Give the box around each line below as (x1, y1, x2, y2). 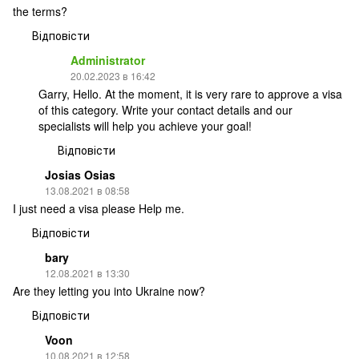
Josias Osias (45, 166, 115, 183)
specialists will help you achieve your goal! (38, 117, 252, 134)
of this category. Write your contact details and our (38, 101, 292, 118)
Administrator (71, 51, 145, 68)
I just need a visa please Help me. (13, 200, 184, 216)
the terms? (13, 2, 67, 19)
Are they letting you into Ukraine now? (13, 282, 205, 299)
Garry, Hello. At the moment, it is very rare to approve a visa (38, 85, 342, 102)
